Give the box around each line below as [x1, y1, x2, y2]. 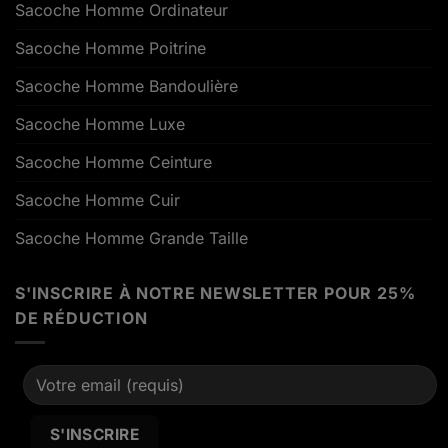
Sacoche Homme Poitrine [15, 37, 206, 58]
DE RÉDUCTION [15, 307, 148, 328]
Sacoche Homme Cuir [15, 189, 180, 210]
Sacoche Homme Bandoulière [15, 75, 238, 96]
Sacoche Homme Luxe [15, 113, 185, 134]
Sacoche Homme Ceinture [15, 151, 212, 172]
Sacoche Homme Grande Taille [15, 227, 248, 248]
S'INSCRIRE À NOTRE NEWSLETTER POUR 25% [15, 282, 416, 303]
